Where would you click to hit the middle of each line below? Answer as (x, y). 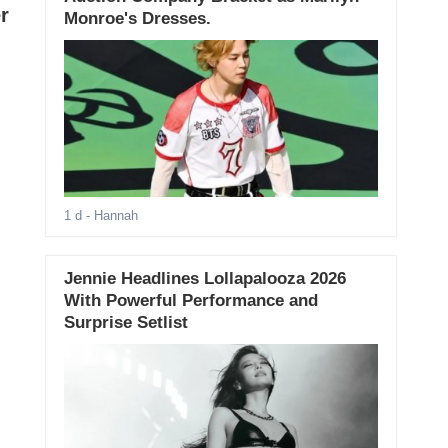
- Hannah (109, 216)
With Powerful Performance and (190, 301)
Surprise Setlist (125, 323)
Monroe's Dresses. (137, 18)
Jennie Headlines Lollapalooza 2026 (204, 279)
